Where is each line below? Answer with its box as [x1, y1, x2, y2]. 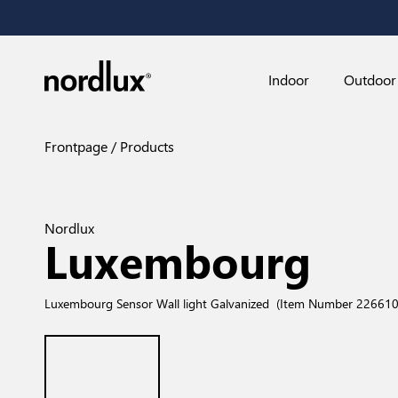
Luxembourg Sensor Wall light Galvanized [44, 295, 269, 311]
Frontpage [44, 137, 107, 155]
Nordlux [44, 219, 94, 237]
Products [116, 137, 174, 155]
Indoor [267, 70, 309, 89]
